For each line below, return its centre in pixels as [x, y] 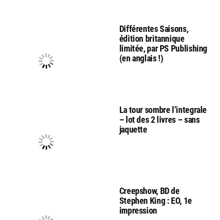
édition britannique [152, 39]
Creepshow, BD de [149, 191]
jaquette [133, 130]
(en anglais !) [141, 58]
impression [138, 211]
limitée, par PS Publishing [163, 49]
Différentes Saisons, [154, 29]
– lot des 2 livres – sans [159, 120]
